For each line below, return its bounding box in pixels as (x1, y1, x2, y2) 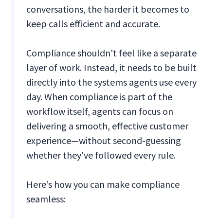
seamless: (26, 193, 66, 205)
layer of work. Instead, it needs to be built (26, 61, 197, 74)
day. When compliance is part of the (26, 91, 173, 103)
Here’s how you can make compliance (26, 178, 180, 191)
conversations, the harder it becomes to (26, 3, 190, 16)
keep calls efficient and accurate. (26, 18, 161, 30)
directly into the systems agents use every (26, 76, 197, 89)
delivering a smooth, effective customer (26, 120, 189, 132)
